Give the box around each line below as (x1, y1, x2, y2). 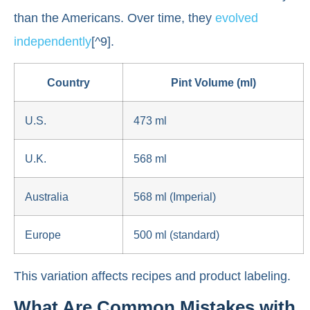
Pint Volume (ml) (170, 75, 256, 89)
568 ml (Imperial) (134, 190, 216, 203)
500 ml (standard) (134, 228, 219, 241)
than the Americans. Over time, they (14, 10, 215, 25)
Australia (25, 190, 69, 203)
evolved (215, 10, 258, 25)
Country (47, 75, 90, 89)
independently (14, 34, 91, 48)
